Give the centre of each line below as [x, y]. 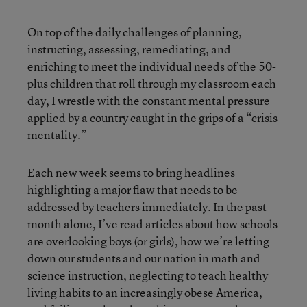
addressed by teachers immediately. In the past [147, 207]
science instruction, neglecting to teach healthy [148, 275]
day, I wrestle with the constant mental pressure [149, 100]
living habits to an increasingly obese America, [145, 292]
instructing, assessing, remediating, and [129, 49]
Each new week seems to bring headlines [131, 172]
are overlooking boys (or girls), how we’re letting [148, 241]
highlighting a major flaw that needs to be [133, 189]
